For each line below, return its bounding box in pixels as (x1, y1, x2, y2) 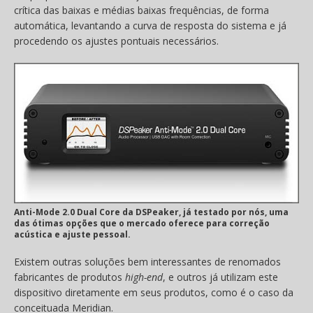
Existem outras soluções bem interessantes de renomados (14, 255, 281, 269)
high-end (125, 270, 163, 284)
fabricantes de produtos (14, 270, 125, 284)
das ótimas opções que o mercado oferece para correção (14, 217, 270, 230)
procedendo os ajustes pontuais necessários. (14, 34, 219, 48)
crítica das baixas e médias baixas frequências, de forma (14, 3, 269, 17)
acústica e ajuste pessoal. (14, 228, 131, 241)
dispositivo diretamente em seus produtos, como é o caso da (14, 286, 293, 300)
